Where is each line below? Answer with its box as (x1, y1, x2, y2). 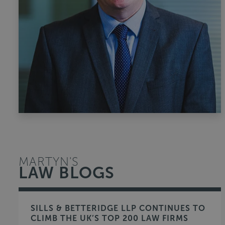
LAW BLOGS (19, 163, 115, 182)
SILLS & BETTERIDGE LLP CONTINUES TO (31, 204, 205, 213)
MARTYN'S (19, 155, 79, 168)
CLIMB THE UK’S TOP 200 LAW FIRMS (31, 214, 188, 223)
